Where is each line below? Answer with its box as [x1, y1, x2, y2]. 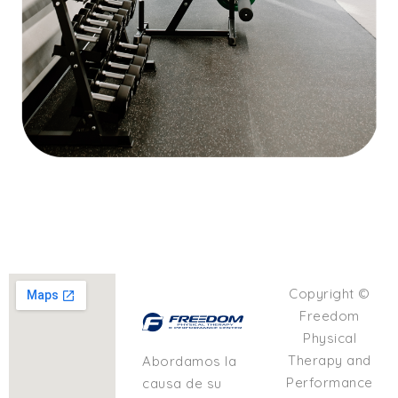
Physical [303, 330, 357, 347]
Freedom [299, 307, 360, 325]
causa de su [142, 374, 222, 392]
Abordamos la [142, 352, 237, 370]
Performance [286, 374, 373, 392]
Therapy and [288, 352, 371, 370]
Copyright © [289, 285, 370, 303]
